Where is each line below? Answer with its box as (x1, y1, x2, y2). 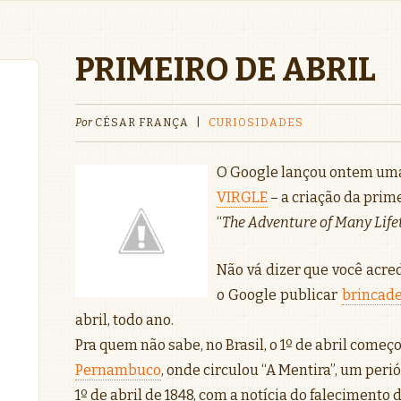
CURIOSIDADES (209, 116, 303, 129)
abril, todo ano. (75, 311, 174, 328)
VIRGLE (217, 189, 268, 206)
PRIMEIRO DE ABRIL (75, 50, 376, 90)
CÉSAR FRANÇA (95, 116, 189, 129)
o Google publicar (217, 286, 342, 303)
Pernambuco (75, 362, 161, 379)
